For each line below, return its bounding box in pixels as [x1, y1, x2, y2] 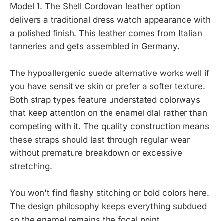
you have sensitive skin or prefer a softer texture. [10, 81, 205, 91]
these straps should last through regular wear [10, 134, 190, 145]
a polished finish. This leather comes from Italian [10, 28, 202, 38]
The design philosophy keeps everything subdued [10, 201, 207, 212]
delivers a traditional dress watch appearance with [10, 14, 211, 25]
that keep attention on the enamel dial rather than [10, 108, 207, 118]
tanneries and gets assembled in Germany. [10, 41, 180, 51]
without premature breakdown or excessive [10, 147, 182, 158]
